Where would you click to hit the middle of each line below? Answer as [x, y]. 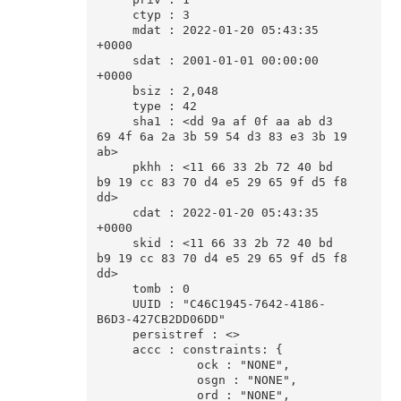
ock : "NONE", [146, 365]
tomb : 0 [114, 289]
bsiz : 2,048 [114, 91]
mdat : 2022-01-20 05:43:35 [114, 30]
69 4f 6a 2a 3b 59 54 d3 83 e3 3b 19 [222, 137]
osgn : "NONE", [146, 380]
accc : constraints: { [114, 350]
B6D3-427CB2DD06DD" [161, 320]
